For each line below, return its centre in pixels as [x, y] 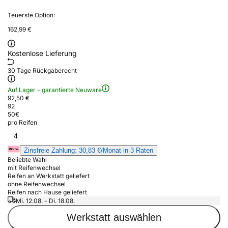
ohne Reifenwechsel [37, 184]
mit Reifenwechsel [34, 167]
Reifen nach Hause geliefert [47, 192]
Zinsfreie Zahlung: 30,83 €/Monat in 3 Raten [89, 150]
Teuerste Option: [31, 15]
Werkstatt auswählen [114, 218]
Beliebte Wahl [27, 159]
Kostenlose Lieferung [42, 53]
